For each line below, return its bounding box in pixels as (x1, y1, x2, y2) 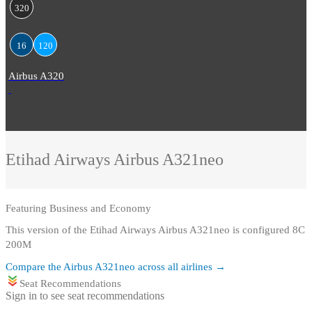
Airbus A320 (8, 70, 64, 81)
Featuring (6, 203, 49, 214)
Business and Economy (49, 203, 151, 214)
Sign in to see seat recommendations (6, 290, 164, 302)
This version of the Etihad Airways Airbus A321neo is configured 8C (6, 224, 305, 236)
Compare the (6, 261, 63, 273)
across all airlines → (135, 261, 226, 273)
